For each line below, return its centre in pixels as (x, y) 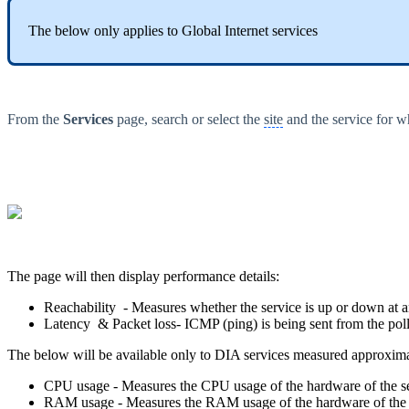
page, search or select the (189, 120)
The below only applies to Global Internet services (173, 31)
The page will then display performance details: (143, 277)
